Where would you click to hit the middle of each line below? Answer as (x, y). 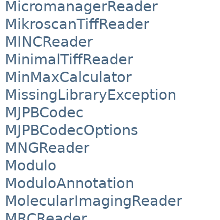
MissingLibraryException (91, 95)
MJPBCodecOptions (71, 130)
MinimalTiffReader (69, 60)
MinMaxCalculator (68, 77)
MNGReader (47, 148)
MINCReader (49, 42)
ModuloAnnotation (69, 183)
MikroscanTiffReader (77, 24)
